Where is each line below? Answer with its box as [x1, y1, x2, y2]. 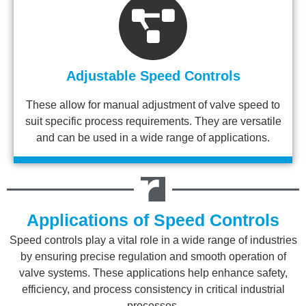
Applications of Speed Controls [27, 210, 279, 229]
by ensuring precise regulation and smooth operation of [20, 251, 286, 262]
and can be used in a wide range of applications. [36, 132, 270, 143]
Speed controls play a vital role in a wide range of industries [9, 234, 297, 246]
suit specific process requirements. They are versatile [25, 115, 281, 127]
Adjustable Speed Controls [66, 68, 240, 83]
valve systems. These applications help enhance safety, [18, 267, 288, 279]
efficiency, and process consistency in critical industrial [21, 283, 285, 295]
